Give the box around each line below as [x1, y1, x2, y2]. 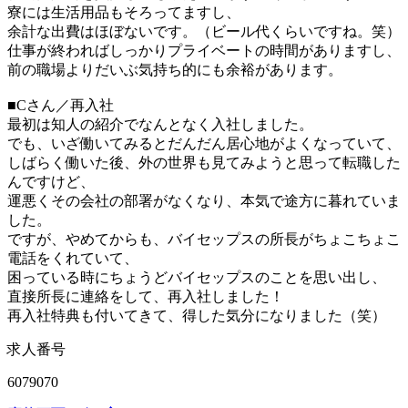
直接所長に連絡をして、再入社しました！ [7, 288, 284, 304]
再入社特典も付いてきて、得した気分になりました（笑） [7, 307, 386, 323]
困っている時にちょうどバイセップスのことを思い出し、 [7, 269, 386, 285]
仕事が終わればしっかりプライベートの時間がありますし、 [7, 42, 401, 58]
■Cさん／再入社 [7, 97, 114, 113]
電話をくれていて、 [7, 250, 138, 266]
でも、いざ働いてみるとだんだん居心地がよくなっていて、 [7, 135, 401, 151]
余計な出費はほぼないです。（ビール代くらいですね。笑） [7, 23, 401, 39]
